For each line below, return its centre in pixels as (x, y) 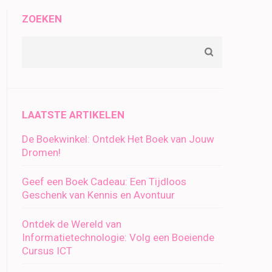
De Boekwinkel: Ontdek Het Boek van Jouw (118, 139)
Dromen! (41, 152)
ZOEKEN (42, 19)
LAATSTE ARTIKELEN (73, 115)
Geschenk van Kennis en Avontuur (98, 195)
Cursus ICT (47, 251)
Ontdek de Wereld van (72, 224)
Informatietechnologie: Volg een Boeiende (118, 237)
